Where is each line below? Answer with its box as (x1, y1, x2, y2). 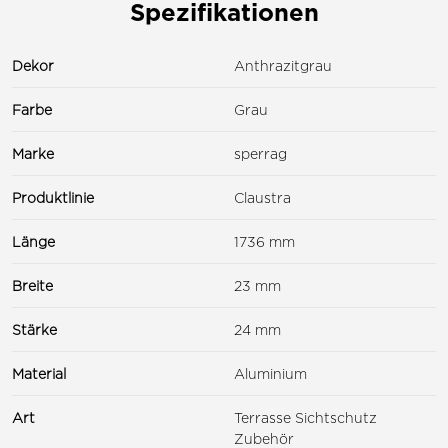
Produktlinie (12, 189, 94, 205)
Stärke (12, 321, 57, 337)
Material (12, 365, 66, 381)
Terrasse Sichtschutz (234, 409, 377, 425)
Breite (12, 277, 53, 293)
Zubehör (234, 430, 294, 446)
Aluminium (234, 365, 307, 381)
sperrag (234, 145, 287, 161)
